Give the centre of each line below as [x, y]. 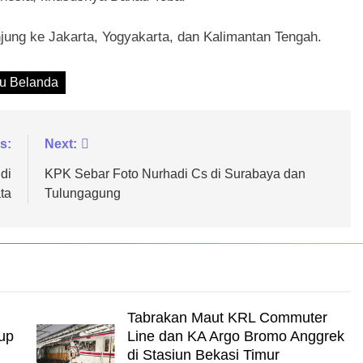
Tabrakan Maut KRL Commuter [227, 318]
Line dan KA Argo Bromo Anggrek [235, 337]
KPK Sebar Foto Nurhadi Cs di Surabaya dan [175, 174]
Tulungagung [82, 194]
